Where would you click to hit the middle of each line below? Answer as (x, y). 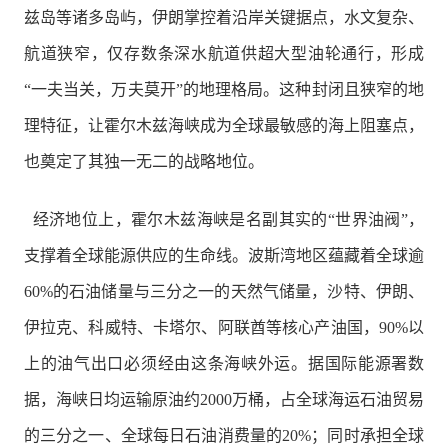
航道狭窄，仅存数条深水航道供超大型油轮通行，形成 (224, 54)
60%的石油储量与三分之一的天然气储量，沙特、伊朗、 (224, 291)
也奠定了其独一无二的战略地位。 (143, 162)
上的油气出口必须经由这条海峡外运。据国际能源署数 (224, 363)
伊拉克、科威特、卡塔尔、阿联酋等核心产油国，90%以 (224, 327)
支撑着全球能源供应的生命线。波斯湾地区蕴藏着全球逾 (224, 255)
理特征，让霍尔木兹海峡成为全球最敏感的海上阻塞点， (224, 126)
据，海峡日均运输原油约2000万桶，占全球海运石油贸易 (224, 399)
